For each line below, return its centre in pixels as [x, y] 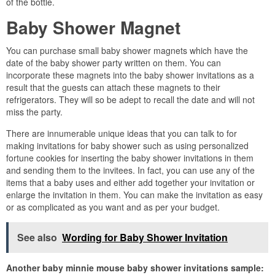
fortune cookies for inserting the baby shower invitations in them [130, 157]
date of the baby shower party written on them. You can [114, 62]
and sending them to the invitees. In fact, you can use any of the [130, 170]
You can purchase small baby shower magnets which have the [127, 50]
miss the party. [34, 111]
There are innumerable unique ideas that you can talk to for [122, 133]
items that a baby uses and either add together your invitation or [130, 182]
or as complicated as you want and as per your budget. [113, 207]
